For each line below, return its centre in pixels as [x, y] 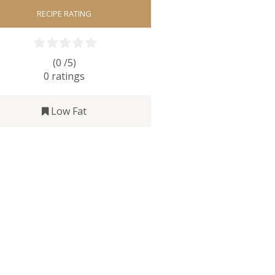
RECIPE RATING [64, 13]
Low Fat [69, 111]
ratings [68, 76]
